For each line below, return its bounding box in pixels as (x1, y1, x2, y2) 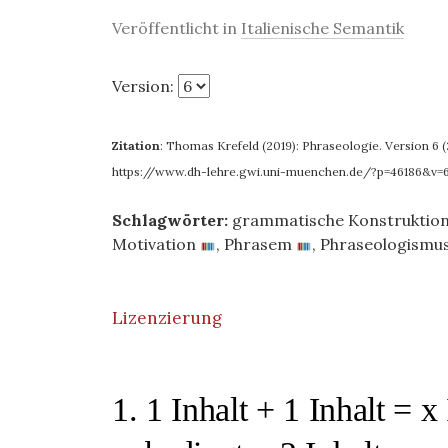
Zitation (112, 138, 160, 153)
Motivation (112, 234, 196, 254)
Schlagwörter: (112, 210, 228, 230)
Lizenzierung (112, 307, 222, 329)
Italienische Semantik (241, 18, 404, 38)
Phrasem (224, 234, 292, 254)
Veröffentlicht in (112, 18, 241, 38)
